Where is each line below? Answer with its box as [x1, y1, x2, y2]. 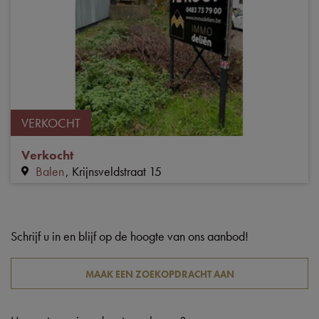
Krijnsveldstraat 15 [72, 163, 162, 180]
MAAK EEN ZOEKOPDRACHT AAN [85, 268, 234, 281]
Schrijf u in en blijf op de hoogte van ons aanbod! [11, 228, 249, 245]
